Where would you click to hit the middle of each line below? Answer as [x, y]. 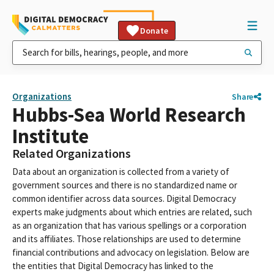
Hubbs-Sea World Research [129, 115]
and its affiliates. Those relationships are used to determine [127, 239]
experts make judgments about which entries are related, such [132, 212]
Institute [50, 136]
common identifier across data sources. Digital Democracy [124, 198]
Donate [154, 31]
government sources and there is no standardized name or [125, 185]
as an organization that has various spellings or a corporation [129, 225]
